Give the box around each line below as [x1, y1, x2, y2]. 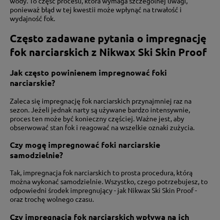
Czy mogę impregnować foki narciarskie [10, 139, 160, 150]
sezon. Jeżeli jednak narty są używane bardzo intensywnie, [10, 105, 190, 114]
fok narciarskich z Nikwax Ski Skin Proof [10, 45, 207, 58]
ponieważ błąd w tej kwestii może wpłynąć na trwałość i [10, 5, 182, 14]
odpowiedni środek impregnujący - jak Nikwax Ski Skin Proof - [10, 186, 197, 195]
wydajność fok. [10, 14, 55, 23]
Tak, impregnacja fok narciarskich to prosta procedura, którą [10, 168, 192, 177]
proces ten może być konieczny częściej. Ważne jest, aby [10, 113, 184, 123]
